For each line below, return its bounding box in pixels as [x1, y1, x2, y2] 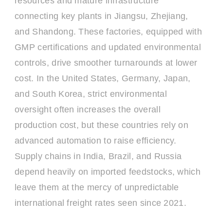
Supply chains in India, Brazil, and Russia [15, 151, 182, 161]
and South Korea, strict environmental [15, 89, 167, 99]
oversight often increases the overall [15, 105, 161, 114]
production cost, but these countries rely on [15, 120, 189, 130]
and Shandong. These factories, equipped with [15, 27, 202, 36]
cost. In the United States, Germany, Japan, [15, 73, 191, 83]
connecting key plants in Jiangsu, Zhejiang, [15, 11, 188, 21]
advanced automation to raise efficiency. [15, 136, 177, 145]
